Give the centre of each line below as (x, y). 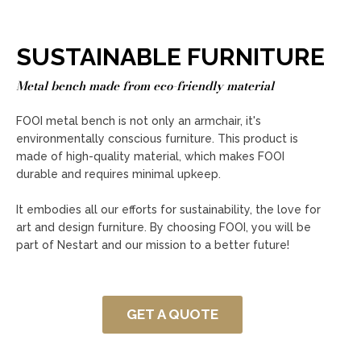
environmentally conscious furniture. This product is (157, 139)
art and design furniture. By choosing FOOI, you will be (164, 228)
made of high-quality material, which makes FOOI (150, 157)
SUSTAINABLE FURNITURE (170, 57)
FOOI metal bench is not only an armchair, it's (139, 121)
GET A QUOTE (172, 315)
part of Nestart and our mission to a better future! (153, 245)
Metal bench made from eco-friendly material (145, 86)
